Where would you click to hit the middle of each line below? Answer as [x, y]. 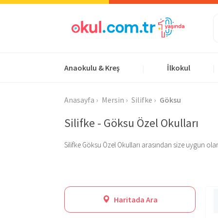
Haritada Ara [135, 200]
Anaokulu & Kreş [92, 68]
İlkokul [179, 68]
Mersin [113, 100]
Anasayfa [79, 100]
